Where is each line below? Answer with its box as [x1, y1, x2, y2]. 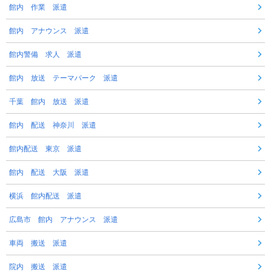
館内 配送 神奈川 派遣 [9, 120, 96, 129]
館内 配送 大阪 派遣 [9, 168, 89, 177]
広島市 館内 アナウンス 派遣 [9, 215, 118, 224]
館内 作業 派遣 [9, 2, 67, 11]
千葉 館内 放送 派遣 [9, 97, 89, 106]
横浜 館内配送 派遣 [9, 191, 82, 200]
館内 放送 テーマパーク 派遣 [9, 73, 118, 82]
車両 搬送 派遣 [9, 238, 67, 247]
